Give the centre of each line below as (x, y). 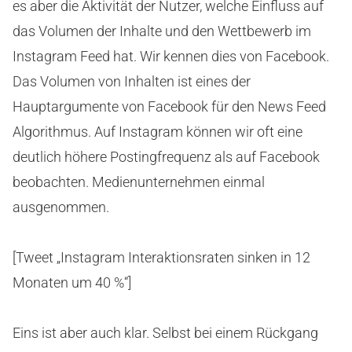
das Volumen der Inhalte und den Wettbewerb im (162, 31)
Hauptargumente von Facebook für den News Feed (169, 107)
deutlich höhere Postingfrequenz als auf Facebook (166, 157)
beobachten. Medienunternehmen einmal (139, 182)
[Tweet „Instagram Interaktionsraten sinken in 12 (161, 258)
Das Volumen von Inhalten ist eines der (132, 82)
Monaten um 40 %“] (72, 283)
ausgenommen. (61, 207)
